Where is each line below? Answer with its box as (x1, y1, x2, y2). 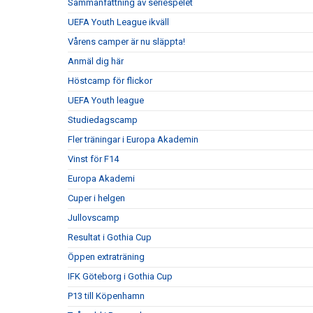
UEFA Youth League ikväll (68, 16, 169, 27)
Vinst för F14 (68, 153, 119, 164)
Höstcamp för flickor (68, 75, 152, 86)
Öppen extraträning (68, 251, 145, 262)
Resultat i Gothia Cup (68, 231, 152, 242)
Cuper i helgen (68, 192, 125, 203)
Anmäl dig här (68, 55, 124, 66)
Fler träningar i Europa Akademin (68, 133, 198, 145)
